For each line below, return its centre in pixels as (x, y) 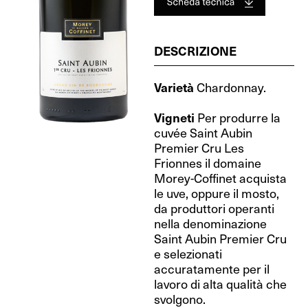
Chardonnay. (231, 87)
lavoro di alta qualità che (220, 284)
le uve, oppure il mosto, (217, 193)
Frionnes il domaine (208, 163)
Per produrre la (239, 117)
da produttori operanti (214, 208)
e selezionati (188, 253)
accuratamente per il (212, 268)
